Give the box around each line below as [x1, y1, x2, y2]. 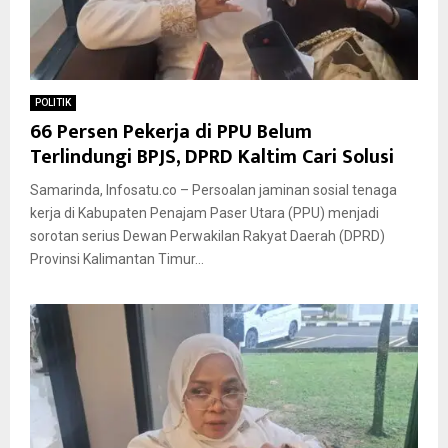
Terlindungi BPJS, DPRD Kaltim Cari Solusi [30, 140, 394, 175]
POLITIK [35, 97, 71, 109]
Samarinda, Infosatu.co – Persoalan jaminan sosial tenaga [30, 182, 397, 199]
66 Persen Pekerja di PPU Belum [30, 115, 312, 150]
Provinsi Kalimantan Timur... [30, 251, 204, 268]
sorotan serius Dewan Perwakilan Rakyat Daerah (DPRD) [30, 228, 385, 245]
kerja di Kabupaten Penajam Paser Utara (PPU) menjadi [30, 205, 379, 222]
